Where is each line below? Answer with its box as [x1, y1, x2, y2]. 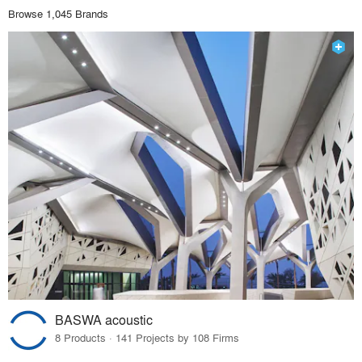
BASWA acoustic [55, 310, 154, 330]
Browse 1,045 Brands [8, 5, 108, 21]
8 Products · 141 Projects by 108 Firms [55, 330, 240, 346]
